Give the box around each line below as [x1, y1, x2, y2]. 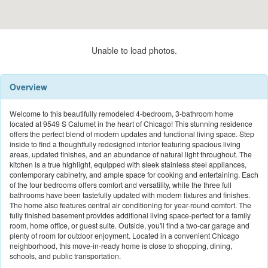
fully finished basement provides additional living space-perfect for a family [10, 210, 251, 221]
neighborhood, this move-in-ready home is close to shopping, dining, [10, 240, 232, 251]
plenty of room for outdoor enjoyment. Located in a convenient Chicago [10, 230, 239, 241]
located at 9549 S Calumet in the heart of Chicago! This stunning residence [10, 118, 252, 129]
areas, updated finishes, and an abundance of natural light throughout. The [10, 149, 252, 160]
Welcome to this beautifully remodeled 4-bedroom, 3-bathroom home [10, 108, 233, 119]
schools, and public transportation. [10, 251, 121, 261]
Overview [10, 81, 47, 93]
